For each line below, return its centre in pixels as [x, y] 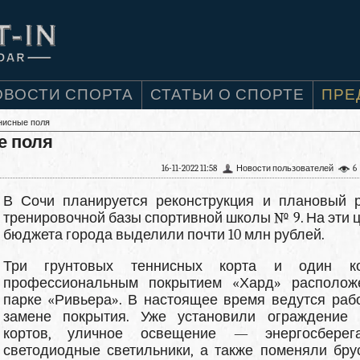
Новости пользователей [285, 168]
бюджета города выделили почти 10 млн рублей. [164, 235]
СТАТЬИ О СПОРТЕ [227, 95]
